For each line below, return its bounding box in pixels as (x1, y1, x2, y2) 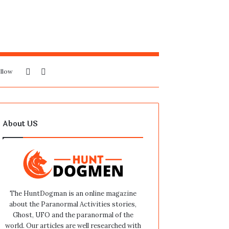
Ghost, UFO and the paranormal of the (12, 210, 133, 219)
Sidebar (30, 66, 60, 77)
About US (3, 118, 38, 130)
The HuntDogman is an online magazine (9, 189, 136, 198)
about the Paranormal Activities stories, (9, 199, 137, 209)
